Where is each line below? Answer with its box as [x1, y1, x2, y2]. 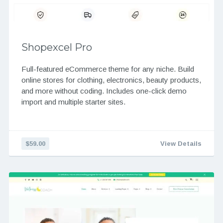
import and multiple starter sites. [21, 98, 125, 107]
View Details [160, 140, 202, 148]
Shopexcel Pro [21, 41, 92, 54]
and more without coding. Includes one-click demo [21, 87, 187, 96]
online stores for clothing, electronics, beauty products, [21, 76, 201, 85]
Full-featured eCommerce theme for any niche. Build [21, 65, 194, 74]
